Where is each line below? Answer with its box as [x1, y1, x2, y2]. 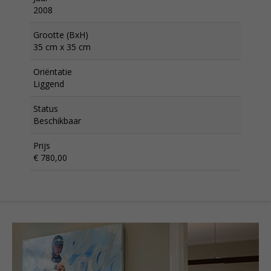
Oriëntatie [33, 66, 72, 77]
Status [33, 103, 58, 114]
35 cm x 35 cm [33, 41, 91, 53]
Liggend [33, 78, 64, 90]
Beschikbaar [33, 115, 81, 126]
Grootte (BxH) [33, 29, 88, 41]
